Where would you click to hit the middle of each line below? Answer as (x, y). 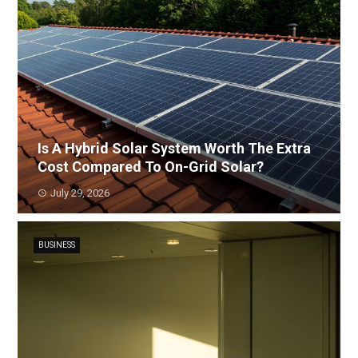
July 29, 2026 (80, 193)
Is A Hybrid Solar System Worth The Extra (175, 148)
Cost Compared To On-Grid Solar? (151, 167)
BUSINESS (57, 245)
